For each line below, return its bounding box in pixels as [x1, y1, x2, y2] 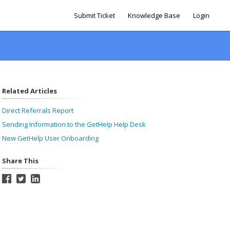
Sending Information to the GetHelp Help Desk [2, 120, 146, 129]
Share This [2, 156, 39, 165]
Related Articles [2, 86, 57, 95]
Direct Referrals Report [2, 106, 73, 115]
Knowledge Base [128, 11, 180, 20]
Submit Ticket [74, 11, 115, 20]
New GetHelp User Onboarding [2, 133, 99, 143]
